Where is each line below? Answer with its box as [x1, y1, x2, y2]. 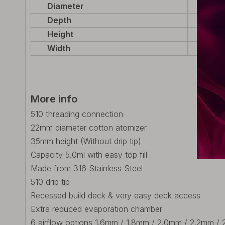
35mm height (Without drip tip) [31, 136, 141, 146]
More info [31, 93, 77, 105]
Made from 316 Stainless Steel [31, 163, 143, 173]
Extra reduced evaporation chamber [31, 204, 162, 214]
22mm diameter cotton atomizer [31, 123, 147, 133]
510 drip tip [31, 177, 70, 187]
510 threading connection [31, 109, 123, 119]
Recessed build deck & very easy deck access [31, 190, 200, 200]
